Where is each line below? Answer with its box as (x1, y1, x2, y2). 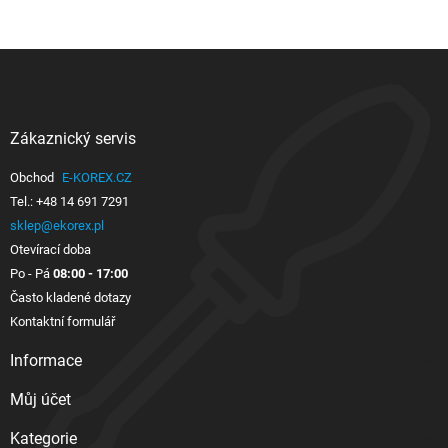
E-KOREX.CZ (62, 170, 132, 186)
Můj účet (10, 390, 71, 410)
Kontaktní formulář (10, 314, 115, 330)
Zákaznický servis (10, 129, 136, 149)
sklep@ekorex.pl (10, 218, 104, 234)
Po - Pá (10, 266, 53, 282)
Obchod (10, 170, 57, 186)
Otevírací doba (10, 242, 91, 258)
